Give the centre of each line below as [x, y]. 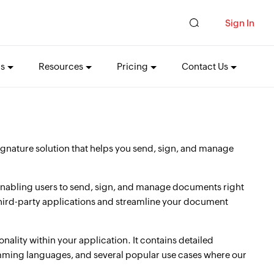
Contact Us [205, 66]
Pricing [132, 66]
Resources [61, 66]
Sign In [240, 23]
